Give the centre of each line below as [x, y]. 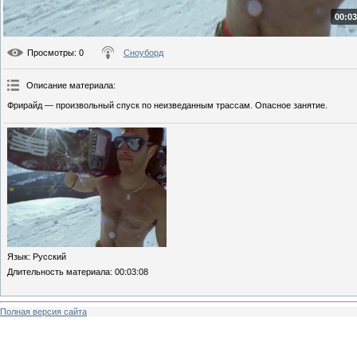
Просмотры [51, 53]
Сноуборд [143, 53]
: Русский [47, 257]
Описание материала [70, 86]
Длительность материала [59, 272]
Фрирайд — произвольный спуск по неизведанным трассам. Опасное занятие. [167, 106]
